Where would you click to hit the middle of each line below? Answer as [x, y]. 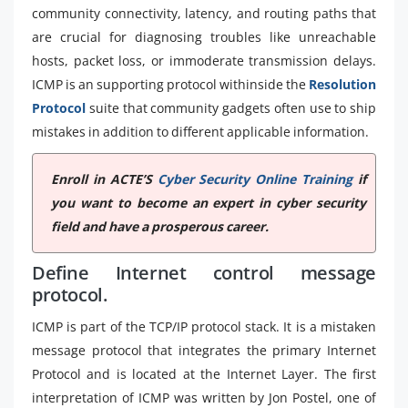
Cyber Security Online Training [258, 178]
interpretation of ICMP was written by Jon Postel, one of [204, 397]
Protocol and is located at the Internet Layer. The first [204, 373]
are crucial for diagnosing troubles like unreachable [204, 36]
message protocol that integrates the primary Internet [204, 350]
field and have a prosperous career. [160, 226]
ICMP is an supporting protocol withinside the [169, 84]
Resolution [341, 84]
